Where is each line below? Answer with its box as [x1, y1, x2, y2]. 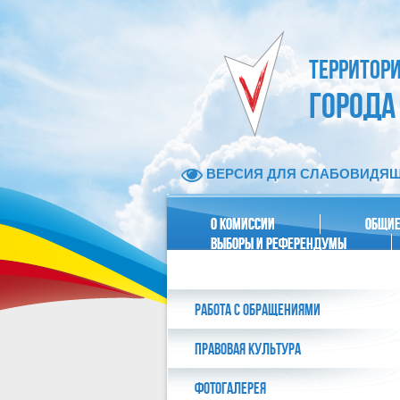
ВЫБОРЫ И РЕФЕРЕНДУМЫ [211, 235, 346, 253]
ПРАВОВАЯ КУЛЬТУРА [195, 340, 301, 358]
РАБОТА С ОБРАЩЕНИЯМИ [195, 301, 321, 319]
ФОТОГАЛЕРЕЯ [195, 379, 266, 397]
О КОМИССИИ [211, 215, 275, 233]
